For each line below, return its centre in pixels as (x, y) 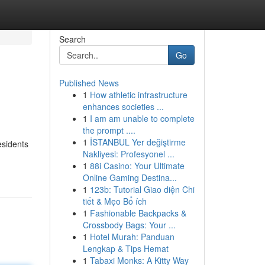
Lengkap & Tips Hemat (125, 248)
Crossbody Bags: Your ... (129, 225)
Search (72, 39)
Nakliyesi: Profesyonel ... (128, 154)
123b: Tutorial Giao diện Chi (142, 189)
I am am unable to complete (142, 118)
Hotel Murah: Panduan (132, 237)
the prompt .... (109, 130)
